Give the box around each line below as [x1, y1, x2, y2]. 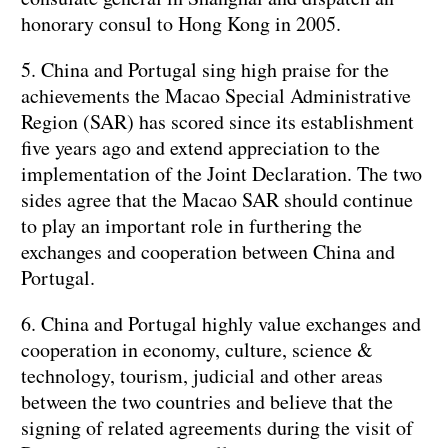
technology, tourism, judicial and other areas [21, 362, 383, 390]
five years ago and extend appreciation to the [21, 134, 380, 162]
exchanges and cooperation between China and [21, 238, 395, 266]
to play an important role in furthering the [21, 212, 362, 240]
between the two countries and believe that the [21, 388, 393, 416]
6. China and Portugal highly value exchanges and [21, 310, 421, 338]
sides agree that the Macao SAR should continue [21, 186, 413, 214]
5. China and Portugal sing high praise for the [21, 56, 389, 84]
